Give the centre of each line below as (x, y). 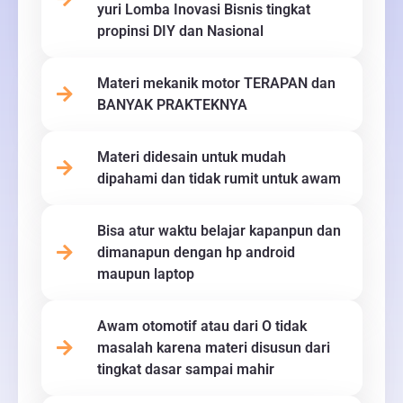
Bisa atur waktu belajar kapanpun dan (219, 230)
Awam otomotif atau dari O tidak (201, 326)
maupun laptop (145, 273)
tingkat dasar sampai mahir (185, 369)
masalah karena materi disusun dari (213, 347)
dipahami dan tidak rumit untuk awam (219, 178)
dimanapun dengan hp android (196, 252)
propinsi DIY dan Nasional (180, 31)
